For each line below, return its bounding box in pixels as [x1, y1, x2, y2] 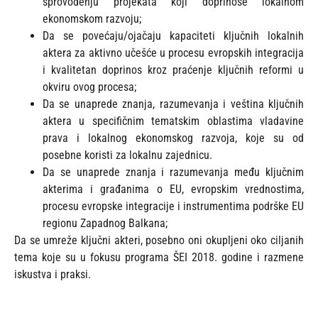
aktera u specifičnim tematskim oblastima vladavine [43, 114, 304, 128]
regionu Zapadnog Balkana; [43, 216, 168, 230]
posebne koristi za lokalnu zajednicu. [43, 148, 212, 162]
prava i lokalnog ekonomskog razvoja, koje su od [43, 131, 304, 145]
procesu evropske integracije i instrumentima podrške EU [43, 199, 304, 213]
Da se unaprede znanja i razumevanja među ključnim [43, 165, 304, 179]
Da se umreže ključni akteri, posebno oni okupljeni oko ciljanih [14, 233, 304, 247]
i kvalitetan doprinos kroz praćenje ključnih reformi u [43, 62, 304, 77]
